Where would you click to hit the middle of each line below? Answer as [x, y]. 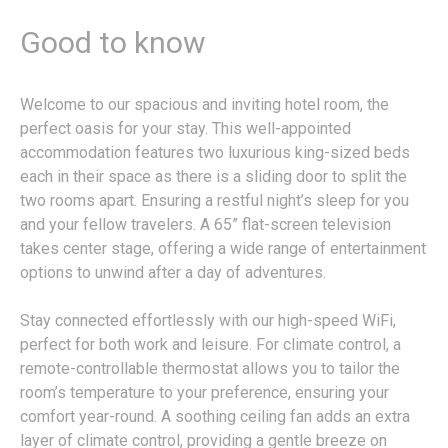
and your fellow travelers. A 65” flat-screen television [205, 225]
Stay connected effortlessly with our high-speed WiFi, [208, 321]
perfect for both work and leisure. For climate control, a [210, 345]
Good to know [113, 43]
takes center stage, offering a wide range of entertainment [223, 249]
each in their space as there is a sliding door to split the [213, 177]
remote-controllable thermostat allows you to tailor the [210, 369]
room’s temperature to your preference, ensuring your [204, 393]
